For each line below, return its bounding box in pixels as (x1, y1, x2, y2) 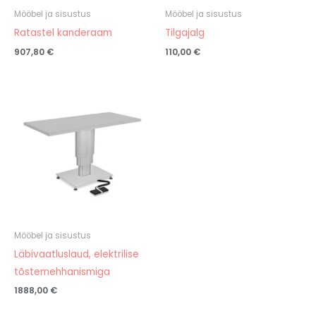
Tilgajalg (165, 25, 205, 39)
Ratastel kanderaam (14, 25, 112, 39)
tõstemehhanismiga (14, 265, 110, 279)
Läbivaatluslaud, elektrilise (14, 247, 139, 261)
